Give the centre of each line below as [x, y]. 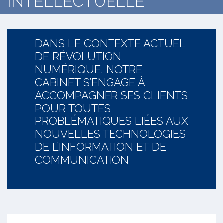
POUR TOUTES [73, 108]
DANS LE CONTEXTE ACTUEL [110, 43]
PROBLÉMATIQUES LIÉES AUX [111, 121]
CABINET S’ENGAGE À [90, 82]
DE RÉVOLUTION [78, 56]
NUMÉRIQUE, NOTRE [89, 69]
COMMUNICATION [82, 160]
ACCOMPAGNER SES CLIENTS [111, 95]
